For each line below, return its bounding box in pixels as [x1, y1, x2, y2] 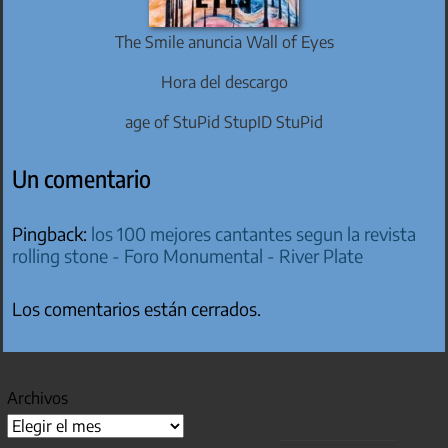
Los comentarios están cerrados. [12, 297, 262, 320]
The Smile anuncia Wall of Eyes [114, 30, 334, 52]
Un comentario [12, 164, 152, 194]
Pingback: [12, 222, 92, 245]
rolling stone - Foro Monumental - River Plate [12, 244, 364, 267]
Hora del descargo [160, 71, 288, 93]
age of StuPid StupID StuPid [125, 111, 323, 133]
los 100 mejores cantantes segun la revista [91, 222, 417, 245]
